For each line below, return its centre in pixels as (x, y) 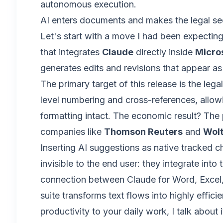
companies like (72, 132)
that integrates (71, 52)
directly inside (164, 52)
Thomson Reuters (143, 132)
